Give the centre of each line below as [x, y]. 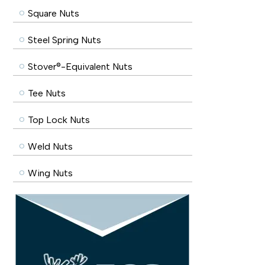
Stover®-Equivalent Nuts [80, 67]
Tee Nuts [47, 93]
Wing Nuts [50, 173]
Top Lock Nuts [59, 120]
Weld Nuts [50, 146]
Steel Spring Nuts [64, 40]
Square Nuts [54, 13]
